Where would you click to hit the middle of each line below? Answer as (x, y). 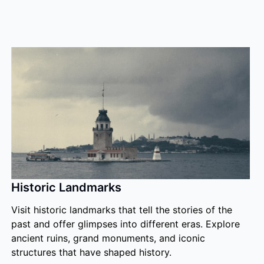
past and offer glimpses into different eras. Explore (125, 224)
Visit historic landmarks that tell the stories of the (121, 210)
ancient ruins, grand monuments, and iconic (108, 238)
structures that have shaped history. (91, 252)
